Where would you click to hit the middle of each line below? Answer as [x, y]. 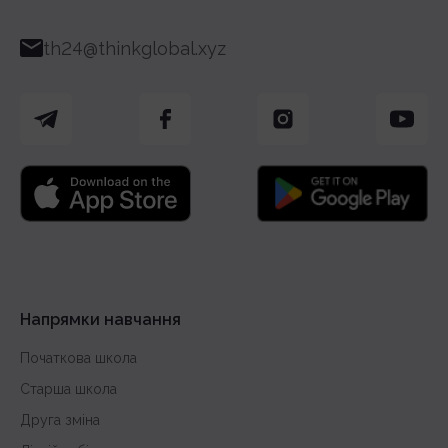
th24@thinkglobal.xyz [134, 48]
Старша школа [68, 388]
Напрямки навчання [100, 319]
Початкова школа [78, 357]
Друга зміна [60, 419]
